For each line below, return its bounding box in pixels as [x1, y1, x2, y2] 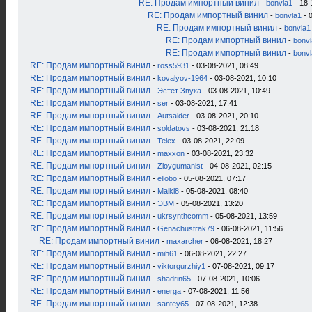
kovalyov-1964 [157, 74, 208, 82]
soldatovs [157, 124, 190, 132]
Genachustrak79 [157, 224, 214, 233]
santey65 [157, 299, 189, 308]
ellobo [157, 174, 177, 182]
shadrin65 [157, 274, 191, 283]
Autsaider [157, 111, 189, 120]
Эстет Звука [157, 86, 201, 95]
